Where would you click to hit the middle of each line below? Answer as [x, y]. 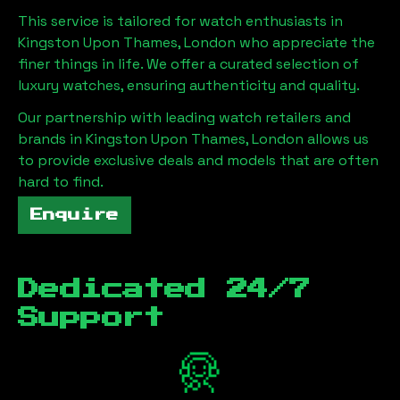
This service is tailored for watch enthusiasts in [180, 21]
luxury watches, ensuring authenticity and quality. [189, 85]
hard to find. [61, 182]
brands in [52, 139]
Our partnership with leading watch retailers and [184, 117]
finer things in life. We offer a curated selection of [188, 64]
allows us [338, 139]
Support [91, 318]
